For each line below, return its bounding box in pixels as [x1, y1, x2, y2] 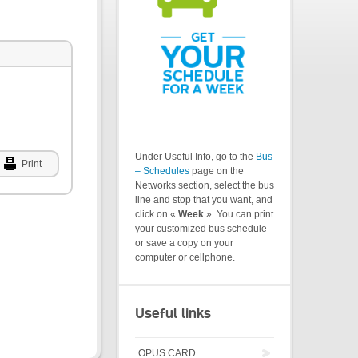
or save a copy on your [135, 237, 233, 249]
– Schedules [135, 165, 189, 177]
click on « [135, 209, 178, 221]
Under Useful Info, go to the [135, 151, 256, 163]
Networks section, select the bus [135, 180, 274, 192]
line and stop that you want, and [135, 194, 272, 206]
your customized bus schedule [135, 223, 267, 235]
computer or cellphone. [135, 252, 235, 264]
